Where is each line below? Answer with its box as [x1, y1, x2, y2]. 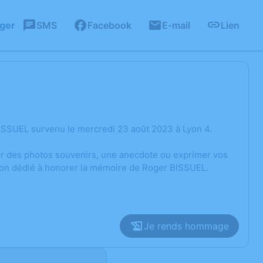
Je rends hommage [144, 220, 229, 232]
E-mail [162, 19, 190, 31]
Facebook [87, 19, 131, 31]
